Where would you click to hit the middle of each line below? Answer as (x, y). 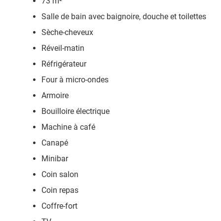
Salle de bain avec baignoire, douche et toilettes (125, 17)
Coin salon (60, 174)
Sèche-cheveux (67, 32)
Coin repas (60, 190)
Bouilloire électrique (75, 111)
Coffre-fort (59, 206)
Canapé (55, 143)
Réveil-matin (63, 48)
